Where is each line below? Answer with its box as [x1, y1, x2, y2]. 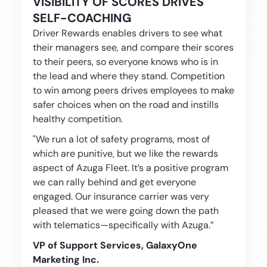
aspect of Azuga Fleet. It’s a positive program [32, 162, 228, 174]
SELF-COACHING [32, 10, 132, 26]
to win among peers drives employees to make [32, 84, 234, 97]
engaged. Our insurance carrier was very [32, 190, 209, 203]
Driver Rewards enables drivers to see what [32, 27, 222, 39]
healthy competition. [32, 113, 123, 125]
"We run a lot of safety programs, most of [32, 133, 210, 145]
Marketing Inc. [32, 253, 99, 266]
